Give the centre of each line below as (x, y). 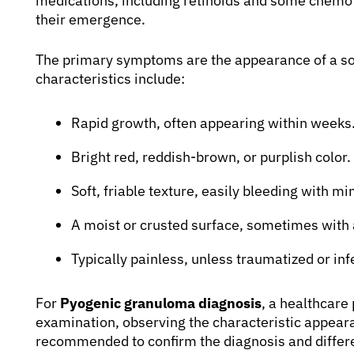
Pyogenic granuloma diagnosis (161, 303)
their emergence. (90, 19)
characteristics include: (110, 78)
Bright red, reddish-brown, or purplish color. (211, 156)
